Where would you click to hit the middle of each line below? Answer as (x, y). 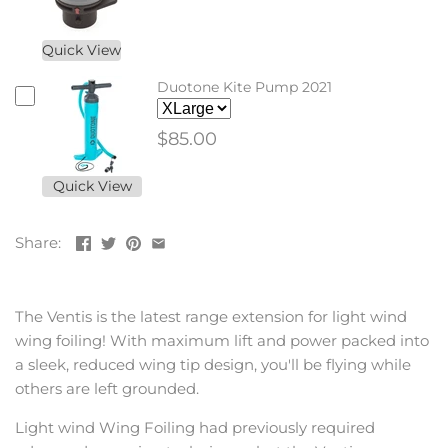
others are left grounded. (109, 388)
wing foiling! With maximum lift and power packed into (222, 340)
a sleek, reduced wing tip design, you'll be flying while (213, 364)
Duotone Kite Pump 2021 (244, 86)
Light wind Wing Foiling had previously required (195, 427)
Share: (38, 242)
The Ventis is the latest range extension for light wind (211, 316)
